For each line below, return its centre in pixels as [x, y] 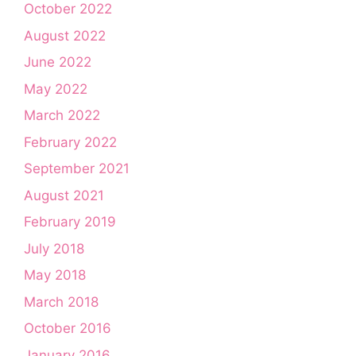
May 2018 [55, 275]
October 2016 [68, 329]
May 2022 [56, 89]
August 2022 [65, 35]
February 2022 [70, 142]
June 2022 [58, 62]
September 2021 [77, 169]
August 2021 [64, 195]
